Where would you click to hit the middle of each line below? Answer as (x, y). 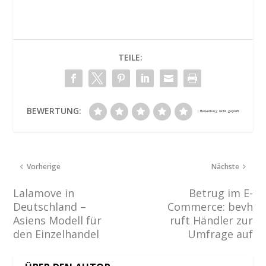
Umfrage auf (220, 234)
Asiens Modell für (58, 221)
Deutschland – (50, 207)
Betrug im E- (221, 193)
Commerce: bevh (210, 207)
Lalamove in (44, 193)
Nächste (225, 167)
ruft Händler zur (211, 221)
